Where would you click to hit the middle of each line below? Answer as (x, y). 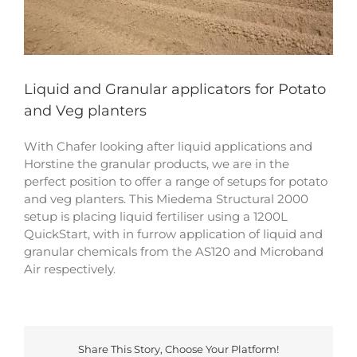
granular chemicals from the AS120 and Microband (174, 251)
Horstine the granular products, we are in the (157, 163)
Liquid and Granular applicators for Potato (175, 89)
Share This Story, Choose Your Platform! (178, 349)
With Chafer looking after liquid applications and (168, 146)
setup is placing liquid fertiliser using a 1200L (156, 216)
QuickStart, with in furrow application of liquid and (173, 233)
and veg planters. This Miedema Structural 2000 (166, 198)
